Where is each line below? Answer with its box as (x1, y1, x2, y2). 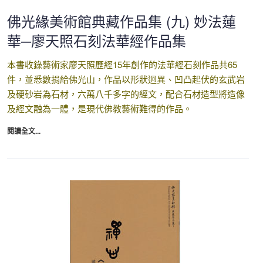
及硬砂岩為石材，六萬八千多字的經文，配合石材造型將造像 (7, 87, 245, 100)
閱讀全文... (7, 126, 41, 136)
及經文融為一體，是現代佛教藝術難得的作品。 (7, 102, 192, 114)
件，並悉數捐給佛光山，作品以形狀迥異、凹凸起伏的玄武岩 (7, 73, 245, 85)
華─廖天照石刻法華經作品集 (7, 30, 186, 50)
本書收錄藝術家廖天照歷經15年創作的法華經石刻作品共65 (7, 58, 237, 70)
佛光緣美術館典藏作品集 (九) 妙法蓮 (7, 11, 236, 31)
